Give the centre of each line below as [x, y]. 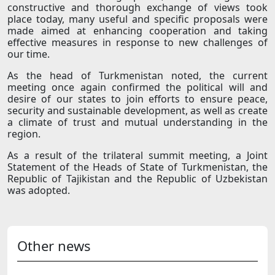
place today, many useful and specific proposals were [137, 19]
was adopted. [39, 191]
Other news [54, 246]
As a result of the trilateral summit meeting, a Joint [137, 156]
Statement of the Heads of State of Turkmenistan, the [137, 167]
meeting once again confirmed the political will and [137, 87]
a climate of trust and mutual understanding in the [137, 122]
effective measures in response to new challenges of [137, 43]
